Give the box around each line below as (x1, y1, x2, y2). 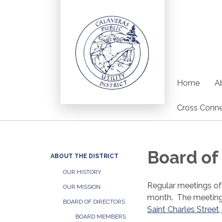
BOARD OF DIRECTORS (63, 198, 125, 205)
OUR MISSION (63, 183, 101, 190)
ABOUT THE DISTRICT (51, 153, 118, 160)
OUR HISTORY (63, 168, 101, 175)
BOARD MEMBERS (75, 213, 126, 220)
